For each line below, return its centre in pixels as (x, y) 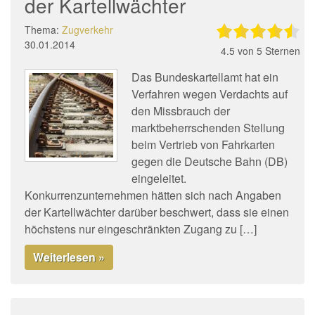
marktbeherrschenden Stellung (208, 128)
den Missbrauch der (181, 111)
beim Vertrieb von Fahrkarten (203, 144)
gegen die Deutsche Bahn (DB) (210, 161)
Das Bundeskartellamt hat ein (205, 77)
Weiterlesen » (69, 257)
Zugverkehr (88, 30)
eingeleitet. (159, 178)
